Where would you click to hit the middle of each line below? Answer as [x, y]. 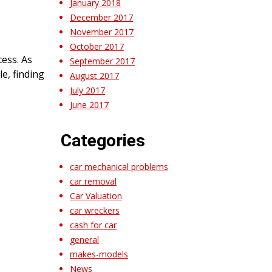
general [84, 239]
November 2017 [102, 32]
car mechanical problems [119, 166]
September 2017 [102, 61]
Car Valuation [96, 195]
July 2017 [87, 90]
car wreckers [95, 210]
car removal [93, 181]
